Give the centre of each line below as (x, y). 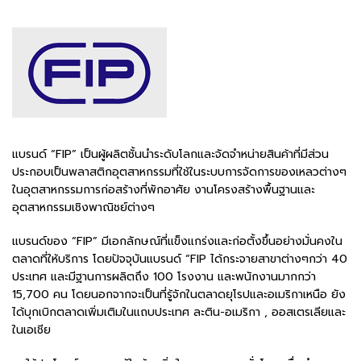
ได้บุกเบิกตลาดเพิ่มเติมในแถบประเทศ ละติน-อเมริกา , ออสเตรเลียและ (179, 312)
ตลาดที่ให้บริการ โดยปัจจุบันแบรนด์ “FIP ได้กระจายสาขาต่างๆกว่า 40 (180, 259)
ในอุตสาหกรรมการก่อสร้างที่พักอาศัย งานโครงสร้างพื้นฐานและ (164, 189)
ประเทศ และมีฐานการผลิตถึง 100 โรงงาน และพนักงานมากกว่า (164, 276)
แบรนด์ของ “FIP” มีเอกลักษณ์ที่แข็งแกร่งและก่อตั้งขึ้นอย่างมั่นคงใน (177, 241)
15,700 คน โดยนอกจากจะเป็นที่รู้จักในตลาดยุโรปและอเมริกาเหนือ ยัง (179, 294)
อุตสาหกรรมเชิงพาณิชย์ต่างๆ (83, 207)
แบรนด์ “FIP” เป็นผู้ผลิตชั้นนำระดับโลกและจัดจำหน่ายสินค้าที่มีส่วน (170, 154)
